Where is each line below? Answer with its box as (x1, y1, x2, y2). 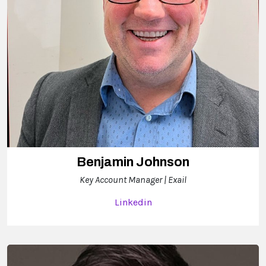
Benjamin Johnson (77, 155, 189, 170)
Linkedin (114, 197, 152, 208)
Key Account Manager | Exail (80, 174, 186, 186)
